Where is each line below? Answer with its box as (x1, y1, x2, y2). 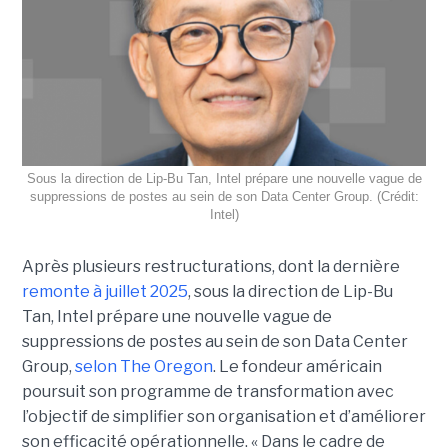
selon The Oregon (74, 357, 213, 377)
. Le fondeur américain (212, 357, 382, 377)
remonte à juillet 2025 (21, 282, 188, 302)
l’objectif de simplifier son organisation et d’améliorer (21, 407, 426, 427)
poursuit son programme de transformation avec (21, 382, 394, 402)
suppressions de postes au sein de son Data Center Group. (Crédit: (29, 189, 419, 205)
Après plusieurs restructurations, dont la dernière (21, 257, 400, 277)
